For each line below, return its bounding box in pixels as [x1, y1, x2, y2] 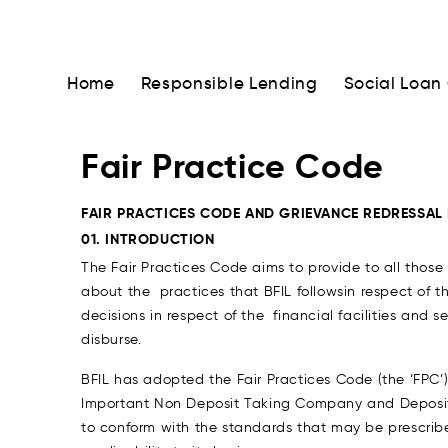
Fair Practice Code [81, 145, 384, 188]
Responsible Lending [140, 73, 318, 94]
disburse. [81, 331, 142, 348]
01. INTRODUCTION [81, 230, 215, 248]
